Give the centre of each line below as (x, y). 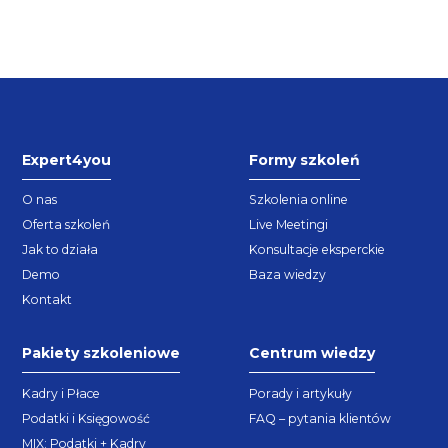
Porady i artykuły (300, 393)
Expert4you (67, 159)
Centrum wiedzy (312, 353)
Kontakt (47, 300)
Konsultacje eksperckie (317, 250)
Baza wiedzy (287, 275)
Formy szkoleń (304, 159)
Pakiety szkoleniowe (101, 353)
